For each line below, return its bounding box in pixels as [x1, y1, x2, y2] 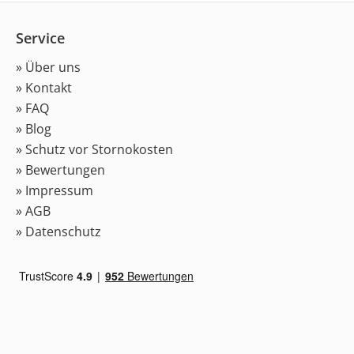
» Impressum [16, 182, 93, 200]
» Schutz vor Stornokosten [16, 141, 173, 159]
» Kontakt [16, 79, 72, 97]
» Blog [16, 120, 51, 138]
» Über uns [16, 58, 81, 77]
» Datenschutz [16, 223, 101, 241]
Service [16, 28, 65, 48]
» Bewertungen [16, 161, 105, 179]
